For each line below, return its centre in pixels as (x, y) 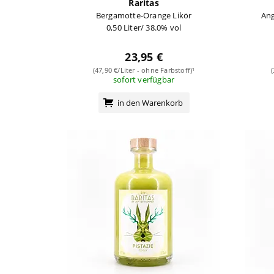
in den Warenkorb (150, 102)
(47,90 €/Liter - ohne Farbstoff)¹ (144, 70)
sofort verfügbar (144, 79)
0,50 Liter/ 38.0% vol (144, 27)
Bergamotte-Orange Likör (144, 15)
